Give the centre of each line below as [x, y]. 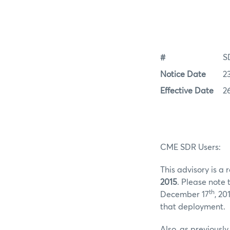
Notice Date [183, 74]
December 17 [185, 195]
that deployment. [193, 207]
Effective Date [187, 91]
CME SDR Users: [190, 148]
